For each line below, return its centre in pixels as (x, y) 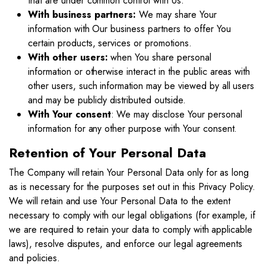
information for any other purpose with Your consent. (133, 129)
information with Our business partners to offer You (129, 29)
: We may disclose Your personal (176, 114)
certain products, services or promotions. (110, 43)
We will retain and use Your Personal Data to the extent (120, 201)
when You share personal (159, 57)
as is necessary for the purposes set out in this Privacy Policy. (132, 187)
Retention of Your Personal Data (107, 153)
